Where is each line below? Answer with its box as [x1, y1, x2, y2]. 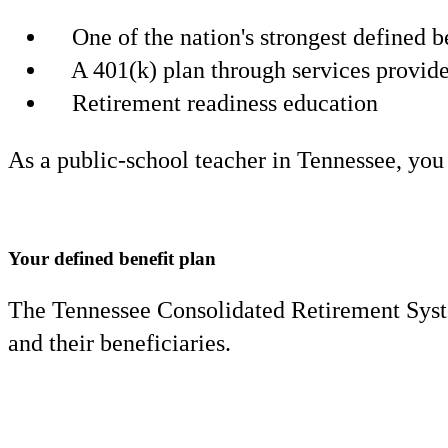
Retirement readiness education [66, 90, 378, 117]
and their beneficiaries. [8, 330, 231, 357]
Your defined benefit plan [8, 248, 216, 270]
